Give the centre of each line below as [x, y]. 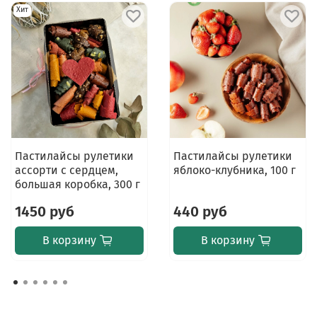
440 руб [200, 212]
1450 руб [44, 212]
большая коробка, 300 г [77, 184]
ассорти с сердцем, [66, 170]
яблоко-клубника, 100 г [234, 170]
